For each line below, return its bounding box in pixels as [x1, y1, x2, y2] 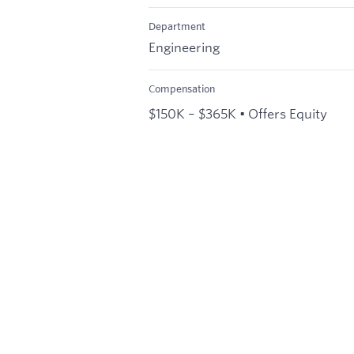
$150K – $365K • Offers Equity [149, 104, 327, 122]
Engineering [149, 38, 220, 55]
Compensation [149, 81, 215, 95]
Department [149, 20, 205, 33]
